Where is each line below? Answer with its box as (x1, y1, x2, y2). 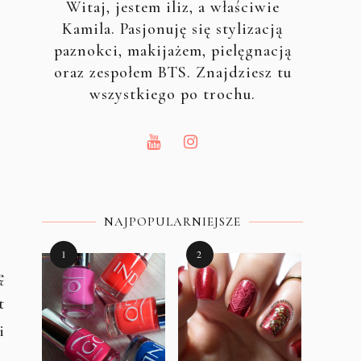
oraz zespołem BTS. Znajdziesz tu (53, 63, 292, 83)
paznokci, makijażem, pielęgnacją (53, 41, 292, 61)
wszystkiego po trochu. (89, 85, 255, 105)
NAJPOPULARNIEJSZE (104, 214, 241, 230)
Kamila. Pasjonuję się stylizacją (62, 19, 283, 39)
